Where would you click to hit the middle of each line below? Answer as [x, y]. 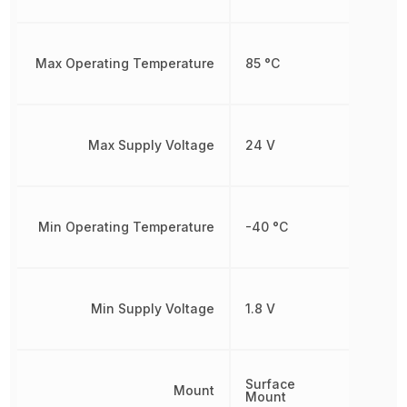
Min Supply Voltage [152, 308]
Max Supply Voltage [151, 145]
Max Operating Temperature [124, 63]
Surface [270, 384]
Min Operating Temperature [126, 227]
